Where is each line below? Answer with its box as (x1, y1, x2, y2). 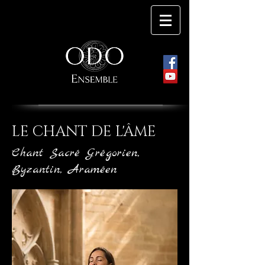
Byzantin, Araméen (12, 161, 124, 177)
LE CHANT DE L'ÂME (12, 122, 160, 141)
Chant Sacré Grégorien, (12, 145, 140, 161)
